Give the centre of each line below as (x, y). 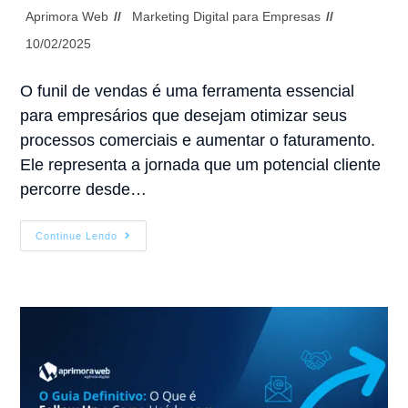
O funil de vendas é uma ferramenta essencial (188, 91)
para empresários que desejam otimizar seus (184, 115)
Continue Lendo (77, 235)
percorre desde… (84, 189)
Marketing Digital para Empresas (227, 16)
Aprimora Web (67, 16)
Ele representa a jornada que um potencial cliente (201, 164)
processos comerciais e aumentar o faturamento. (198, 140)
